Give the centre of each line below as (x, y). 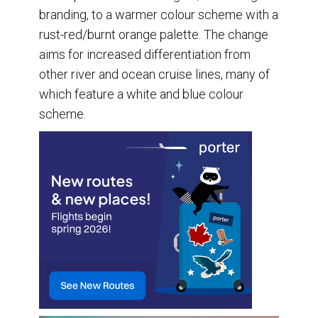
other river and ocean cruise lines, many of (154, 74)
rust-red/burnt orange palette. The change (154, 34)
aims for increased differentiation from (145, 54)
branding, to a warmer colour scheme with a (159, 14)
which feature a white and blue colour (141, 94)
